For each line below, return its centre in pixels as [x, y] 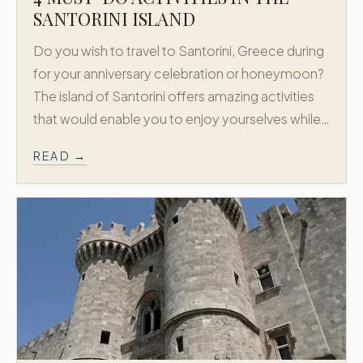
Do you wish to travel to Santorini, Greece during [179, 51]
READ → [60, 156]
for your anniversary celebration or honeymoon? [179, 73]
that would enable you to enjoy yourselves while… [181, 119]
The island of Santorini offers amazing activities [174, 96]
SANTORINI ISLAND [114, 19]
